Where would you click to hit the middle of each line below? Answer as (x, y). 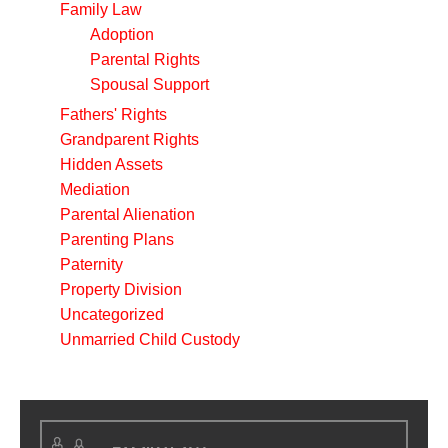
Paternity (91, 264)
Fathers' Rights (113, 114)
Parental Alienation (127, 214)
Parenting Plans (117, 239)
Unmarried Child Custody (150, 339)
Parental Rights (145, 59)
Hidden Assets (111, 164)
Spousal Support (149, 84)
